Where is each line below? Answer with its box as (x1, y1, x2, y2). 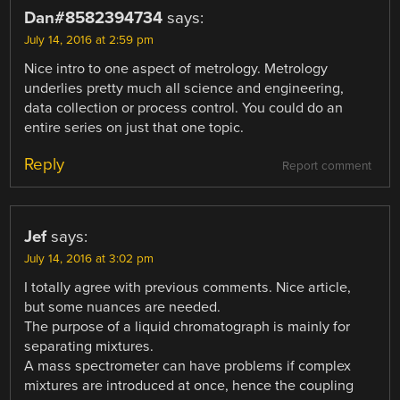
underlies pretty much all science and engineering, (24, 79, 345, 98)
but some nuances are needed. (24, 298, 221, 317)
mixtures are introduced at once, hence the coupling (24, 377, 354, 396)
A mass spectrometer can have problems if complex (24, 357, 352, 376)
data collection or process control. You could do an (24, 99, 344, 118)
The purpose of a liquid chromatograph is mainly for (24, 318, 351, 337)
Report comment (281, 159, 371, 174)
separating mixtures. (24, 337, 154, 356)
